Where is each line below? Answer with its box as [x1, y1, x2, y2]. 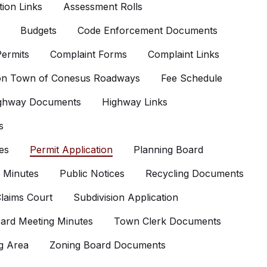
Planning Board [133, 144, 203, 156]
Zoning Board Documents [49, 239, 166, 251]
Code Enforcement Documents [77, 24, 218, 36]
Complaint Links [148, 48, 219, 60]
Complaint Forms [50, 48, 127, 60]
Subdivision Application [73, 191, 178, 203]
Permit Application [30, 144, 113, 156]
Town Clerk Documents [114, 215, 221, 227]
